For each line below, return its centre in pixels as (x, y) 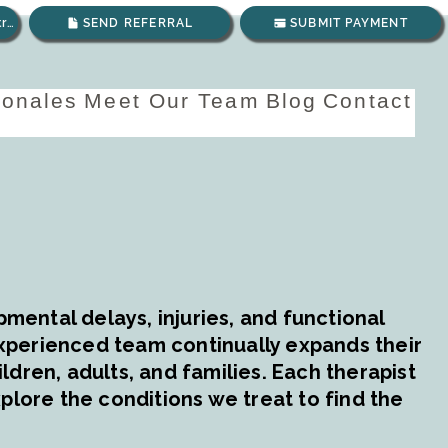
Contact (367, 100)
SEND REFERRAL (138, 22)
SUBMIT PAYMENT (349, 22)
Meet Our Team (172, 100)
